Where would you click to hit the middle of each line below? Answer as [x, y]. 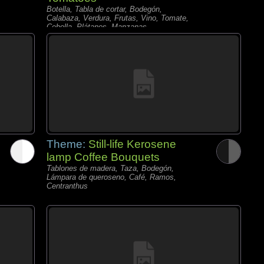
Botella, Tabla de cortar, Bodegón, [104, 9]
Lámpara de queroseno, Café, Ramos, [111, 177]
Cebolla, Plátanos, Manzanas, [98, 27]
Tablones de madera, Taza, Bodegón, [110, 168]
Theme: [67, 144]
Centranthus [67, 186]
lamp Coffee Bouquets [103, 157]
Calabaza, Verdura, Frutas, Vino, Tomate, [118, 18]
